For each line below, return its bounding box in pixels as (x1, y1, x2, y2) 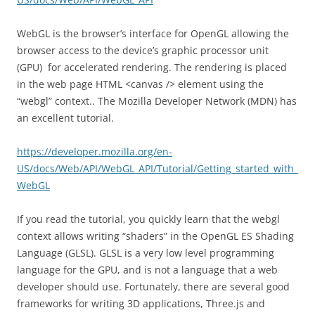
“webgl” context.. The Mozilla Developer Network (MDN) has (17, 94, 297, 108)
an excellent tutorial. (17, 111, 117, 124)
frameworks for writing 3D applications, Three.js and (17, 297, 265, 310)
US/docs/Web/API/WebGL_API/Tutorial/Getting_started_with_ (17, 162, 298, 175)
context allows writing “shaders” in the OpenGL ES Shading (17, 229, 294, 243)
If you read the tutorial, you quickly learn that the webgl (17, 212, 280, 226)
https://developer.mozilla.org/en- (17, 145, 172, 158)
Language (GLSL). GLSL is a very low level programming (17, 246, 274, 259)
